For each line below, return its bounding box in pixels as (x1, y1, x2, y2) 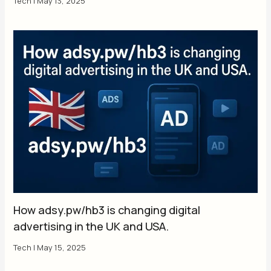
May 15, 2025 (37, 241, 87, 253)
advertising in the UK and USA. (13, 218, 169, 233)
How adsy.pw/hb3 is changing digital (13, 202, 201, 217)
